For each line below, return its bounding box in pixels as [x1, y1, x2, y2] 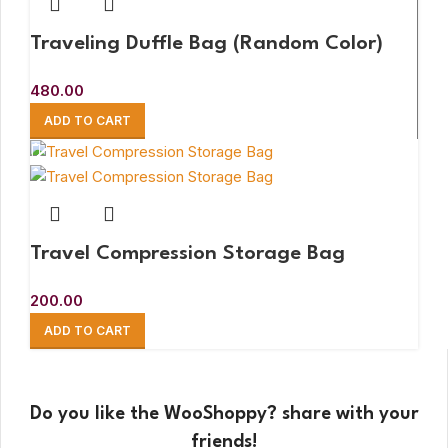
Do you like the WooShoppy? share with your [29, 404, 419, 423]
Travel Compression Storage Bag [30, 243, 345, 264]
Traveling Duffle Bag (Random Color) [30, 33, 383, 54]
